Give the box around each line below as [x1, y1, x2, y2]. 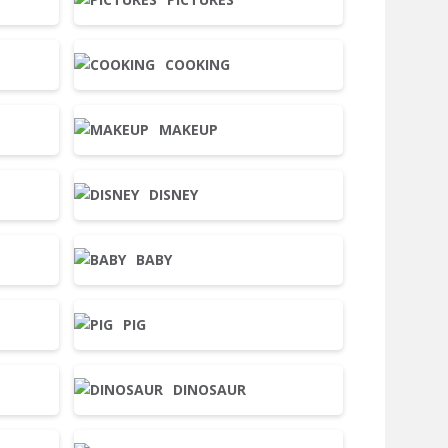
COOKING [165, 55, 231, 74]
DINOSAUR [173, 380, 247, 399]
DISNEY [149, 185, 199, 204]
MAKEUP [159, 120, 219, 139]
